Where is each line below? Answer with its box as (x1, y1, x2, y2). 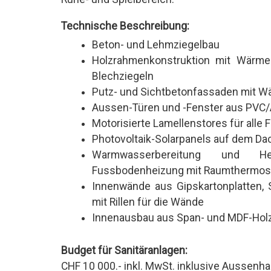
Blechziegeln (92, 70, 154, 83)
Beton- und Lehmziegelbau (92, 39, 220, 51)
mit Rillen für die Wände (92, 196, 204, 209)
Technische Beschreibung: (60, 20, 189, 33)
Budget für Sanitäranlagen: (60, 244, 188, 256)
